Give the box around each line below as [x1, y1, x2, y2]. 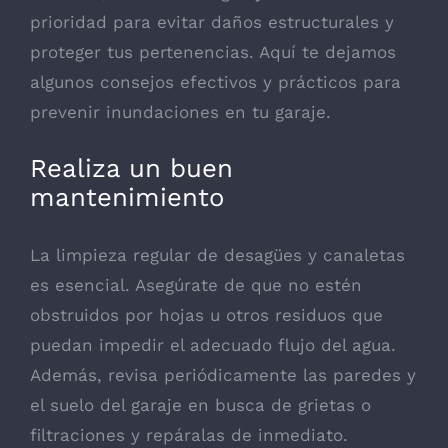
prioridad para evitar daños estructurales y [30, 11, 394, 32]
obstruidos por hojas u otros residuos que [30, 304, 383, 325]
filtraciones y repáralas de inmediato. [30, 424, 348, 445]
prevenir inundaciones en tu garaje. [30, 101, 331, 122]
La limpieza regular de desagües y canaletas [30, 244, 405, 265]
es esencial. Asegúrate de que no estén [30, 274, 362, 295]
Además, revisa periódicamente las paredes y [30, 364, 416, 385]
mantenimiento [30, 182, 224, 213]
